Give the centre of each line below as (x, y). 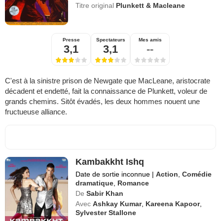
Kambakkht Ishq (110, 162)
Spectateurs (110, 40)
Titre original (96, 6)
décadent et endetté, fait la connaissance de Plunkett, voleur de (106, 91)
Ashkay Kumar (117, 204)
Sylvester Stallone (106, 213)
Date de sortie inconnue (114, 174)
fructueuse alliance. (36, 112)
